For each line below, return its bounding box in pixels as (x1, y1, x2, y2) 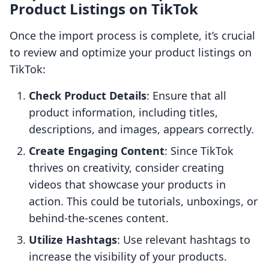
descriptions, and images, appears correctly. (29, 122, 254, 137)
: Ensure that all (147, 88, 226, 103)
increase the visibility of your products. (29, 249, 227, 264)
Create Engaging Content (29, 144, 165, 159)
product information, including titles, (29, 105, 218, 120)
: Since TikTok (165, 144, 234, 159)
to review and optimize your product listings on (10, 45, 252, 60)
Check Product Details (29, 88, 147, 103)
